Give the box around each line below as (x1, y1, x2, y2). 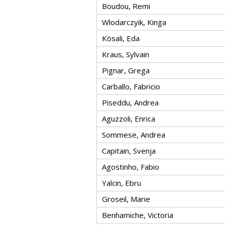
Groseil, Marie (102, 194, 150, 204)
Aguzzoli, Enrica (102, 114, 155, 124)
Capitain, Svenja (102, 146, 156, 156)
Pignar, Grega (102, 65, 150, 75)
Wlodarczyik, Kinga (102, 17, 166, 27)
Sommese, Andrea (102, 130, 165, 140)
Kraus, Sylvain (102, 49, 149, 59)
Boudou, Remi (102, 1, 150, 11)
